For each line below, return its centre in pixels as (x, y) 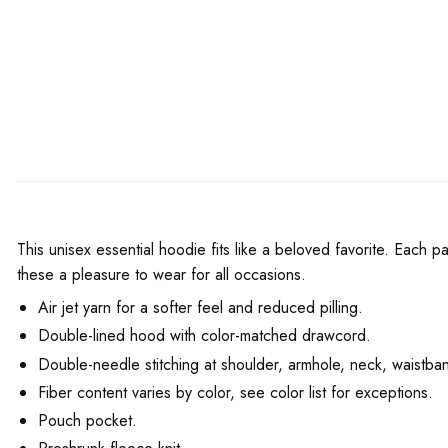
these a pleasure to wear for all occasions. (161, 275)
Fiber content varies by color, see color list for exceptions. (235, 392)
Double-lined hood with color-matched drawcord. (204, 336)
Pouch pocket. (87, 420)
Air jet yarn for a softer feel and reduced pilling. (200, 308)
